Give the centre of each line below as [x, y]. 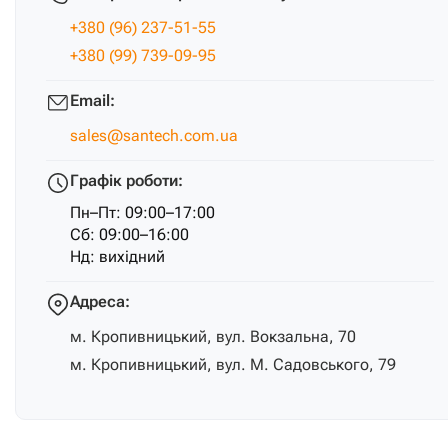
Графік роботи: [126, 180]
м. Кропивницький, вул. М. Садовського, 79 [233, 364]
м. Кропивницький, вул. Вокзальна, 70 [213, 336]
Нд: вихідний [117, 256]
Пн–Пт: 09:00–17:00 [142, 212]
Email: [92, 100]
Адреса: [100, 301]
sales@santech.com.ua [154, 135]
